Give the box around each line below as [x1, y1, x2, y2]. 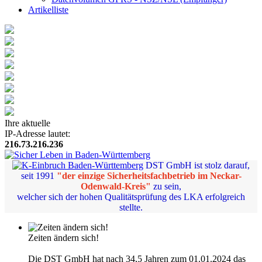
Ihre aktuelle [5, 118, 50, 128]
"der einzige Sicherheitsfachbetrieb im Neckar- [56, 170, 242, 181]
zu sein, [151, 181, 181, 191]
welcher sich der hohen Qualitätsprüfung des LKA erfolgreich [17, 191, 245, 202]
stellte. [119, 202, 143, 212]
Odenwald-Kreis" [81, 181, 151, 191]
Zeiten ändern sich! [28, 232, 99, 243]
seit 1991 [20, 170, 57, 181]
